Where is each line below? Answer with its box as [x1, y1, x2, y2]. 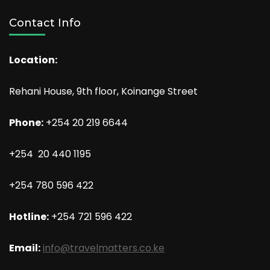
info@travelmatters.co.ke [43, 241, 165, 256]
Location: [9, 53, 57, 67]
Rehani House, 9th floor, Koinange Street [9, 84, 198, 99]
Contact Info [9, 16, 81, 30]
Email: [9, 241, 40, 256]
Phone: [9, 116, 43, 130]
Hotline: [9, 210, 49, 224]
